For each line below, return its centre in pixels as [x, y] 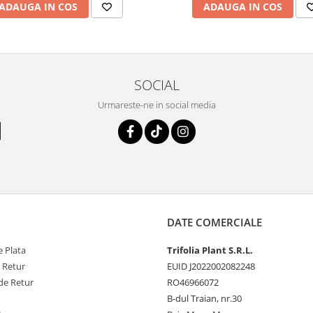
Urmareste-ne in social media [156, 104]
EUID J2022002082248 [211, 266]
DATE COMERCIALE [214, 222]
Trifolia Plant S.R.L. [210, 250]
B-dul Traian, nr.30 [204, 298]
